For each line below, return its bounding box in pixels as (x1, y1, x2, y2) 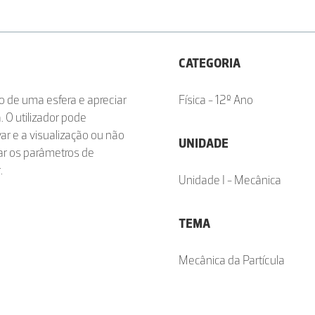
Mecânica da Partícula (179, 252, 285, 268)
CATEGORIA (179, 56, 240, 71)
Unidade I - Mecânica (179, 172, 281, 188)
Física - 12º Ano (179, 92, 253, 108)
